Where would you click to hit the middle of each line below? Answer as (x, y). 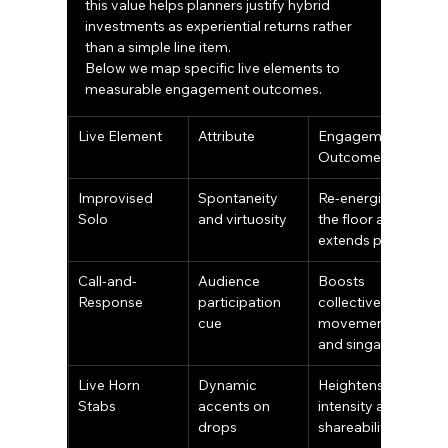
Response (111, 302)
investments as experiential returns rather (220, 26)
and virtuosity (243, 219)
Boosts (343, 281)
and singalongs (368, 344)
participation (241, 302)
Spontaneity (240, 198)
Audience (231, 281)
